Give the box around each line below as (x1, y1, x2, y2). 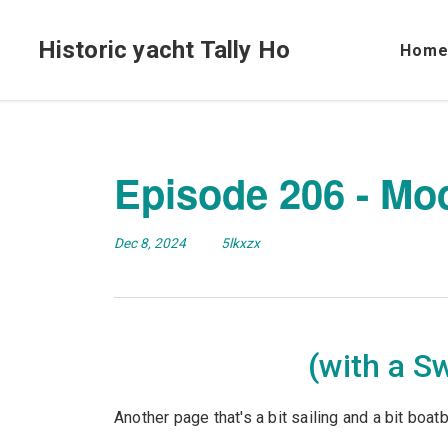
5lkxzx (221, 235, 260, 251)
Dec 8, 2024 (114, 235, 189, 251)
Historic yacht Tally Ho (37, 36, 291, 64)
